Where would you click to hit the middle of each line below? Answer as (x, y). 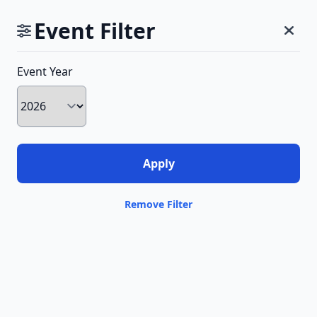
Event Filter (95, 31)
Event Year (45, 71)
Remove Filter (158, 204)
